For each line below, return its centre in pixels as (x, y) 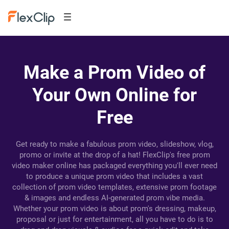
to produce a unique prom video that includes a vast (114, 176)
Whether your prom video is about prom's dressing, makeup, (114, 209)
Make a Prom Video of (114, 73)
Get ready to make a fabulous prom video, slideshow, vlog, (114, 144)
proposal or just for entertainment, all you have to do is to (114, 219)
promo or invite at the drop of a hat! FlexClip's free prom (114, 155)
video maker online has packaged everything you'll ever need (114, 166)
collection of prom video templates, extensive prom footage (114, 187)
